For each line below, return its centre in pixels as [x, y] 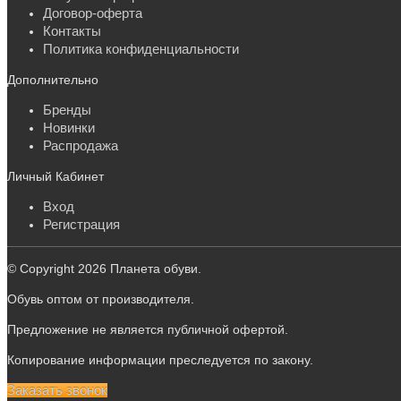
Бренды [67, 109]
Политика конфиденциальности [141, 48]
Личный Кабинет [55, 176]
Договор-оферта [93, 13]
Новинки [69, 127]
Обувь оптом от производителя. [101, 299]
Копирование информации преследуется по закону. [160, 359]
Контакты [72, 30]
